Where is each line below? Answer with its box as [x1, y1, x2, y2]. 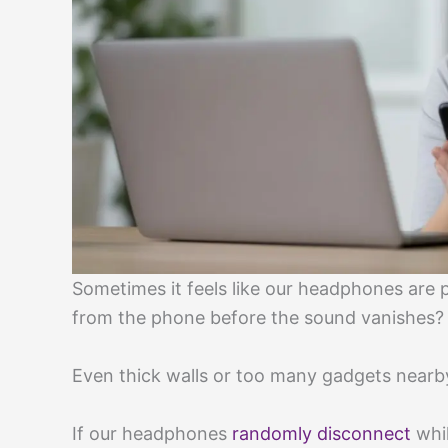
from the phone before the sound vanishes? [72, 307, 444, 328]
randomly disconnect [232, 422, 411, 444]
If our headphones [72, 422, 232, 444]
